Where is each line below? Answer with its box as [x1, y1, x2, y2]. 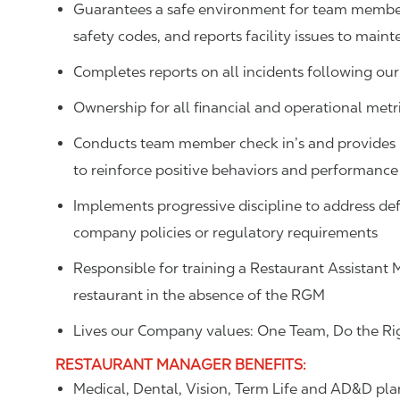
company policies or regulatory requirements [73, 224, 378, 241]
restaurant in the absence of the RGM [73, 287, 325, 304]
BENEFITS [235, 356, 303, 373]
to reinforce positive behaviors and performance [73, 162, 398, 179]
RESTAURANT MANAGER [55, 356, 235, 373]
